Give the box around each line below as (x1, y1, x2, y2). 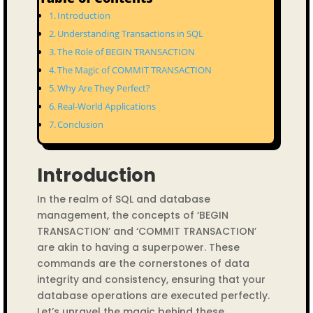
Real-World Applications (57, 100, 156, 112)
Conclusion (57, 118, 104, 131)
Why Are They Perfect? (57, 82, 151, 94)
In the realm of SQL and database (36, 192, 210, 206)
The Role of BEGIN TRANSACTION (57, 45, 196, 58)
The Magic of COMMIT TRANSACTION (57, 64, 212, 76)
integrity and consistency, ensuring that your (36, 272, 265, 286)
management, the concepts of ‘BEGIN (36, 208, 228, 222)
